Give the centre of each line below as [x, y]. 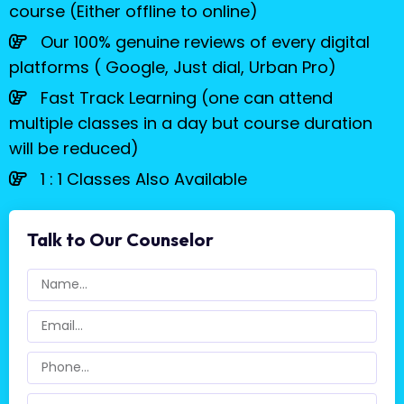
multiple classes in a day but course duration [190, 123]
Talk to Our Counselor [120, 239]
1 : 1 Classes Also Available [141, 179]
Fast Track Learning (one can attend [184, 97]
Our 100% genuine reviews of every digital [202, 41]
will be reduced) [73, 148]
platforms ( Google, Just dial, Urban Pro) [172, 67]
